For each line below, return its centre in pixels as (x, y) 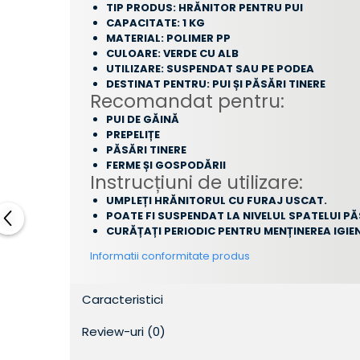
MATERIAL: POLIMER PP (168, 38)
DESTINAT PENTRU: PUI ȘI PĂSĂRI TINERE (216, 84)
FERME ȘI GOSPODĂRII (166, 165)
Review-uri (115, 331)
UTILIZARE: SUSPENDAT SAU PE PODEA (210, 68)
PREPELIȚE (133, 134)
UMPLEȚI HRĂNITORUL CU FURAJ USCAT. (217, 200)
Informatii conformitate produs (170, 256)
